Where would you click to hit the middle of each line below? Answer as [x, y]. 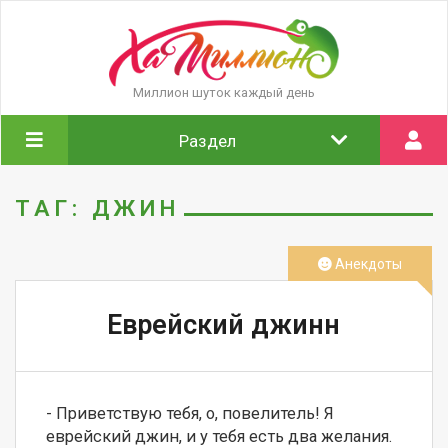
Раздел [207, 141]
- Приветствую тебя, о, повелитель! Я [190, 414]
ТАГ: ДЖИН [97, 208]
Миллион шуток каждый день [224, 92]
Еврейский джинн [224, 325]
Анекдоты [367, 263]
